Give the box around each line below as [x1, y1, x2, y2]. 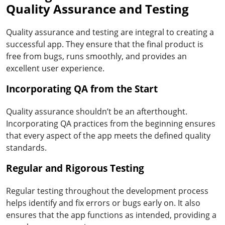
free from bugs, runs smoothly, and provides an [6, 50, 187, 62]
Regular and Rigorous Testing [6, 161, 144, 175]
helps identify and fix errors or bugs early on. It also [6, 197, 200, 208]
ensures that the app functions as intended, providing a [6, 209, 216, 220]
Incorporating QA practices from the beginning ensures [6, 118, 215, 129]
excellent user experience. [6, 62, 104, 74]
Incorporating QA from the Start [6, 82, 158, 95]
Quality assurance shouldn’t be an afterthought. [6, 105, 187, 117]
